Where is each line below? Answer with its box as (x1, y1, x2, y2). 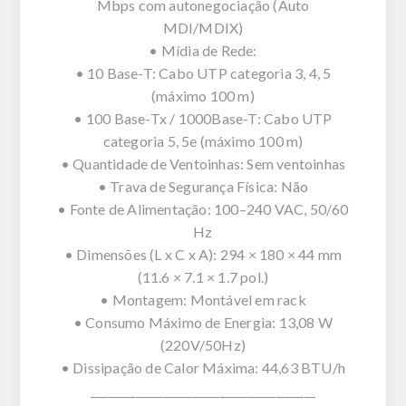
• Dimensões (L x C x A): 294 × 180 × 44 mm (63, 245, 343, 263)
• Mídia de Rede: (149, 41, 257, 59)
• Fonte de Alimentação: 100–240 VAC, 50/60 (57, 199, 349, 217)
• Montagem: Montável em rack (100, 290, 306, 308)
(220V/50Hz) (159, 335, 246, 353)
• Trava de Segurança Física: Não (97, 177, 309, 195)
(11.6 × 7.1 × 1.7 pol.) (137, 267, 269, 285)
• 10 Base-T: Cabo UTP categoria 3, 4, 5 (74, 63, 332, 82)
